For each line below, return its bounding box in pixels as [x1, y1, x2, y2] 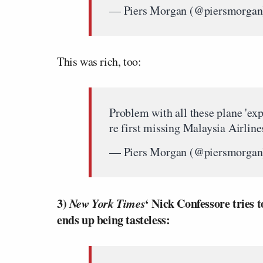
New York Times [69, 195, 146, 211]
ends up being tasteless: [57, 211, 170, 228]
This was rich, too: [57, 53, 141, 69]
